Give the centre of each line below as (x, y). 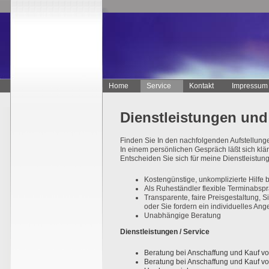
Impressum (250, 86)
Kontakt (201, 86)
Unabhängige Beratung (183, 216)
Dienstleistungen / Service (165, 232)
